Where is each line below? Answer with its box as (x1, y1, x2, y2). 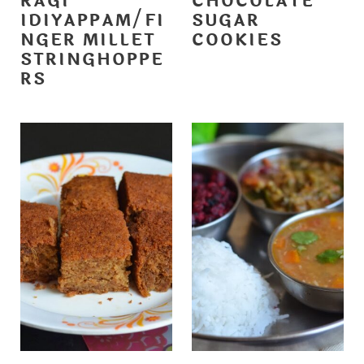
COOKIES (192, 28, 283, 54)
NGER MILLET (19, 28, 156, 54)
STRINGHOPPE (19, 47, 164, 73)
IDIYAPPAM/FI (19, 8, 165, 34)
